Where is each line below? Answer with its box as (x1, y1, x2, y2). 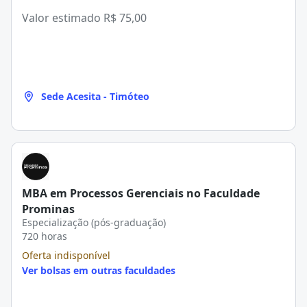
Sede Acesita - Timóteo (41, 90, 149, 103)
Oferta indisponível (22, 249, 110, 262)
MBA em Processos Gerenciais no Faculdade (22, 186, 260, 201)
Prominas (22, 201, 75, 217)
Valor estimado (22, 10, 103, 25)
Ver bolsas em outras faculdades (22, 264, 175, 277)
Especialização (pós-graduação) (22, 216, 166, 229)
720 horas (22, 230, 67, 243)
